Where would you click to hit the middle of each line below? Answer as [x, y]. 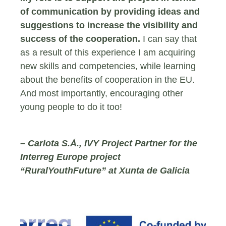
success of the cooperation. [80, 39]
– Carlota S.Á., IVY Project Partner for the [109, 143]
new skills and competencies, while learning [108, 66]
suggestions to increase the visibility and [109, 25]
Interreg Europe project [70, 157]
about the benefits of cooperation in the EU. [107, 79]
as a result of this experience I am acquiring [108, 52]
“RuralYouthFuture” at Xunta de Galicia [105, 170]
